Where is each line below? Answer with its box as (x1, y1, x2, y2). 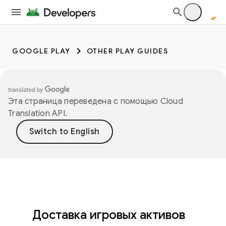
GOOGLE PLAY (12, 46, 71, 55)
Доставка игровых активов (32, 207, 185, 222)
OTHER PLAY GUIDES (86, 46, 168, 55)
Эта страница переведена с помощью (8, 96, 160, 106)
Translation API (8, 108, 65, 119)
